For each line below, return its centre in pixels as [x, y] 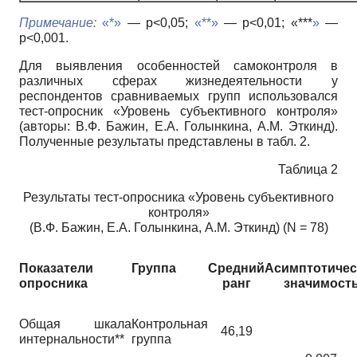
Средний [236, 268]
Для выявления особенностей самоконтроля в [178, 65]
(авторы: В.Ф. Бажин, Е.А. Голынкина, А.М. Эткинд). [178, 126]
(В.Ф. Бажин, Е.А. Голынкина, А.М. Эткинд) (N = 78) [178, 227]
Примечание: [58, 22]
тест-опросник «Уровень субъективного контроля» [178, 111]
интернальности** [72, 339]
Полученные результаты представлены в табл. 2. [165, 141]
